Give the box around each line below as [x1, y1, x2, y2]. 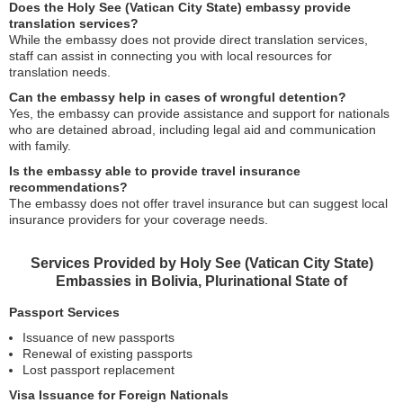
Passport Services [9, 305, 120, 319]
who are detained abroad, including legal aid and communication [9, 122, 376, 137]
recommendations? [9, 180, 128, 194]
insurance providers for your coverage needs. [9, 212, 268, 227]
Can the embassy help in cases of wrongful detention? [9, 90, 346, 104]
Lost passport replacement [22, 363, 175, 377]
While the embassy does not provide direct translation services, [9, 32, 368, 47]
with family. [9, 139, 71, 153]
